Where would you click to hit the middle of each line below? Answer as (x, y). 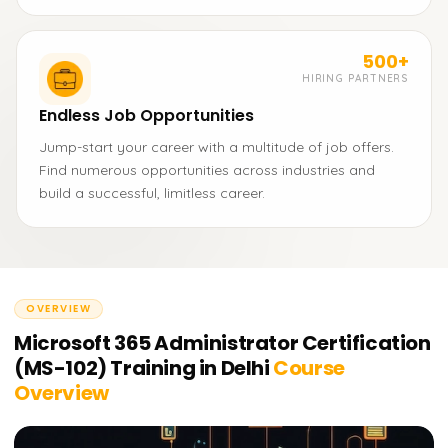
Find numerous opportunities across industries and (207, 170)
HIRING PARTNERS (355, 78)
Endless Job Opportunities (146, 115)
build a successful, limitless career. (152, 193)
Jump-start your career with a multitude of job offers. (216, 147)
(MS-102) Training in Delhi (142, 368)
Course (307, 368)
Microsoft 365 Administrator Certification (222, 343)
